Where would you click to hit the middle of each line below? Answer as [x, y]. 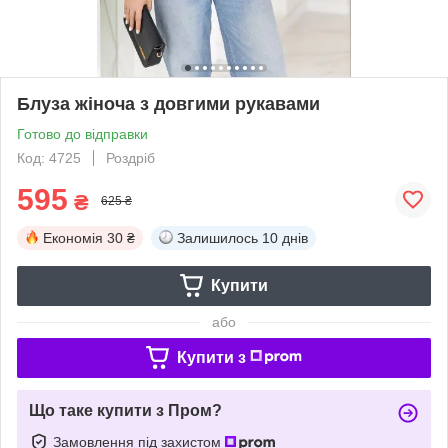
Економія [73, 237]
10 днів [285, 237]
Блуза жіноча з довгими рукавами [168, 103]
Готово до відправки [82, 133]
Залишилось [217, 237]
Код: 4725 [49, 157]
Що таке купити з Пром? [125, 410]
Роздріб [130, 157]
